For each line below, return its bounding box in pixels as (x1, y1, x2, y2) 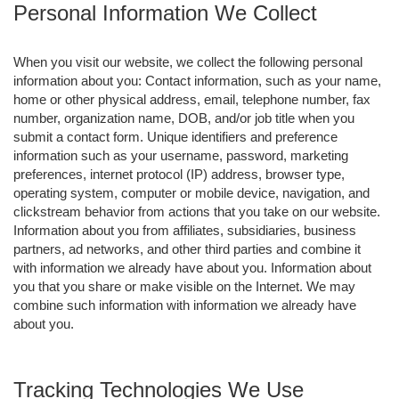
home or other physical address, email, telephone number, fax (13, 91, 370, 107)
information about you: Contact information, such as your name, (13, 72, 381, 88)
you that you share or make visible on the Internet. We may (13, 278, 355, 294)
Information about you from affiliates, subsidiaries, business (13, 222, 356, 238)
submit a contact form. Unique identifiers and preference (13, 128, 338, 144)
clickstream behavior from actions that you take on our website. (13, 203, 380, 219)
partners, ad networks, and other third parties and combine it (13, 240, 361, 256)
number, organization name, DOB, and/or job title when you (13, 110, 354, 126)
